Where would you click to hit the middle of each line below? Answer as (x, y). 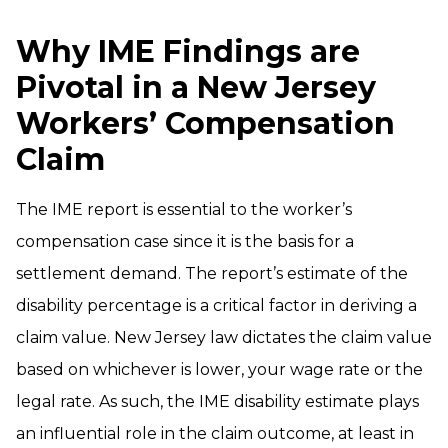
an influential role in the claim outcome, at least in (215, 433)
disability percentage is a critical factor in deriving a (216, 305)
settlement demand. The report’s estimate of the (212, 273)
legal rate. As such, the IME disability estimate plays (217, 401)
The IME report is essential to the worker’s (184, 209)
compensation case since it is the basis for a (185, 241)
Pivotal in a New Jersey (196, 87)
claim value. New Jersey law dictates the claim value (224, 337)
